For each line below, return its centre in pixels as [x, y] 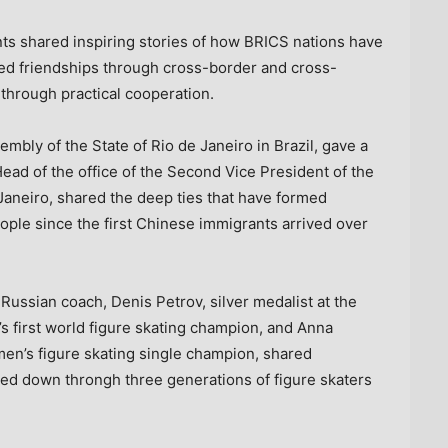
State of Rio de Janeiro [172, 145]
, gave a [341, 145]
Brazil [294, 145]
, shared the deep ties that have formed [188, 197]
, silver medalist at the [279, 301]
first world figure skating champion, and [153, 327]
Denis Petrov [156, 301]
